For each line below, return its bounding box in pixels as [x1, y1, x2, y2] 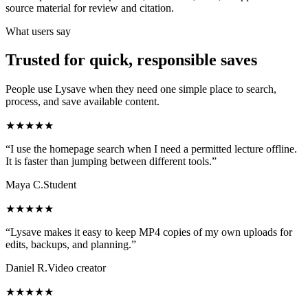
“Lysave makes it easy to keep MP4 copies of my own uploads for [5, 226, 292, 239]
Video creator [47, 262, 106, 274]
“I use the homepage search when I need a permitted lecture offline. [5, 143, 297, 155]
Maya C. [5, 179, 43, 191]
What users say [5, 25, 71, 37]
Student [43, 179, 76, 191]
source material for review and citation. [5, 1, 174, 14]
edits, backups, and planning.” [5, 239, 136, 251]
